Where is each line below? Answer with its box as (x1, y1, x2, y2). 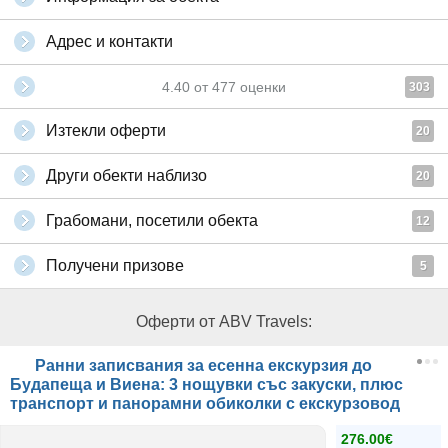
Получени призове (46, 257, 184, 274)
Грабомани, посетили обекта (46, 212, 258, 229)
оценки (236, 79, 286, 95)
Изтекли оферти (46, 122, 166, 139)
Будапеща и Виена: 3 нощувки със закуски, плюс (10, 376, 403, 393)
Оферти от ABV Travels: (136, 313, 312, 330)
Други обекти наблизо (46, 167, 207, 184)
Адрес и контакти (46, 33, 173, 50)
